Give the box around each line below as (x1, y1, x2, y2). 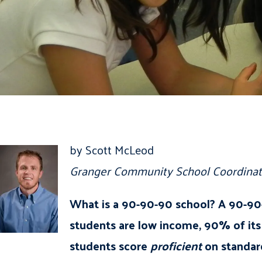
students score (70, 235, 150, 256)
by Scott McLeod (70, 139, 154, 160)
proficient (150, 235, 202, 256)
